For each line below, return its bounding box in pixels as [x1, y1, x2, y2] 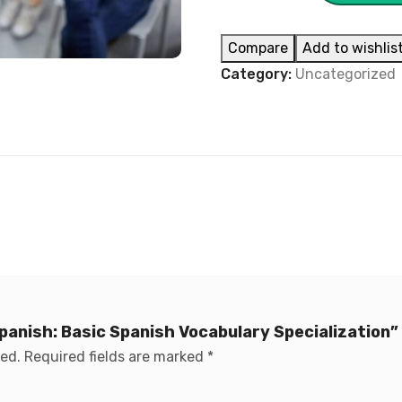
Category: [221, 66, 296, 83]
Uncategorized [295, 66, 397, 83]
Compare [228, 39, 289, 57]
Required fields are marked [24, 348, 207, 365]
